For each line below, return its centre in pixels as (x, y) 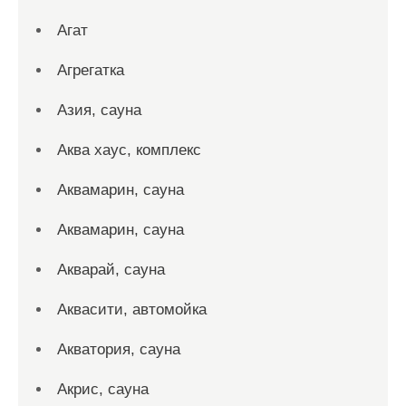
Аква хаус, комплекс (129, 150)
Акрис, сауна (103, 389)
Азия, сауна (99, 110)
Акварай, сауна (111, 270)
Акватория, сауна (119, 349)
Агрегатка (91, 70)
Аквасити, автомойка (132, 309)
